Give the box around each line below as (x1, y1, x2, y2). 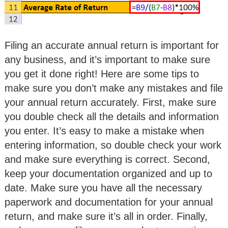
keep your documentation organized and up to (5, 167, 212, 179)
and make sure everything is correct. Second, (5, 153, 210, 165)
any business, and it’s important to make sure (5, 53, 210, 65)
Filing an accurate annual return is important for (5, 39, 219, 51)
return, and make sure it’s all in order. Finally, (5, 210, 208, 222)
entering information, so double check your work (5, 139, 221, 151)
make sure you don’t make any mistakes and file (5, 82, 223, 94)
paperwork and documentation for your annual (5, 196, 213, 208)
